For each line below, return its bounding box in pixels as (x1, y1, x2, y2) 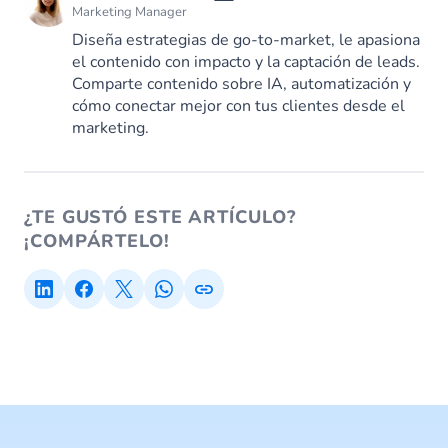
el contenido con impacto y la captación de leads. (72, 51, 420, 74)
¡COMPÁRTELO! (24, 229, 170, 254)
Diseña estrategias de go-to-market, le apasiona (72, 29, 420, 52)
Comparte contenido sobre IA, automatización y (72, 73, 411, 96)
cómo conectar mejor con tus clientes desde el (72, 95, 405, 118)
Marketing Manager (72, 3, 187, 22)
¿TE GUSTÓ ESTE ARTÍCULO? (24, 205, 296, 230)
